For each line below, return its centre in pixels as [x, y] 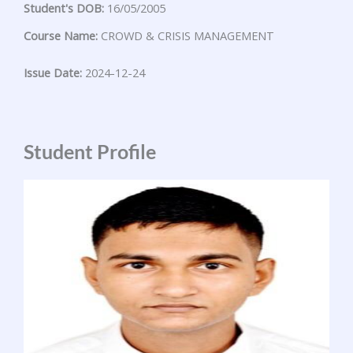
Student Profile [90, 152]
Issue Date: [53, 73]
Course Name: [61, 36]
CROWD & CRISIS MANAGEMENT [186, 36]
